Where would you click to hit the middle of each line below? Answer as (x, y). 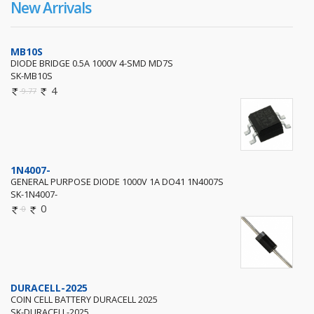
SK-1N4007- (34, 194)
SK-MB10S (32, 76)
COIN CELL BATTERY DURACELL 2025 (84, 300)
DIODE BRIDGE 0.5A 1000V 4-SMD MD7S (92, 63)
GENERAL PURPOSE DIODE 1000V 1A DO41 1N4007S (117, 181)
